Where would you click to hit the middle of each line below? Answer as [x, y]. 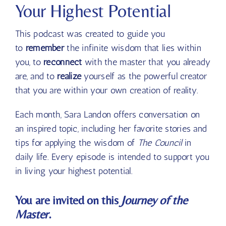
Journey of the [154, 200]
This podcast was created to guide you [90, 34]
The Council [160, 143]
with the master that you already [146, 62]
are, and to [36, 76]
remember [45, 48]
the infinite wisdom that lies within [132, 48]
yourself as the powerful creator [144, 76]
